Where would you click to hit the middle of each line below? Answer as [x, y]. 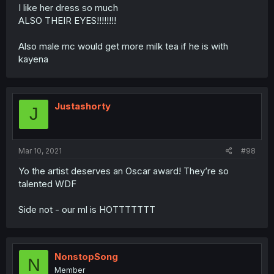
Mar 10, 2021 [40, 151]
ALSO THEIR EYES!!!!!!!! [67, 20]
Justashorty [83, 106]
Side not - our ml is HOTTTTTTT [87, 209]
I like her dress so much [68, 7]
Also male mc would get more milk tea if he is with [123, 46]
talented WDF [47, 184]
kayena [33, 59]
